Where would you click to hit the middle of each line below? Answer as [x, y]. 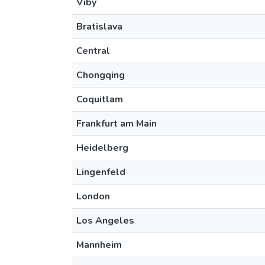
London [93, 196]
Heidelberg [102, 148]
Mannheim [99, 245]
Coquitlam [100, 99]
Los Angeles [105, 221]
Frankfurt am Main [117, 124]
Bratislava [99, 27]
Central [93, 51]
